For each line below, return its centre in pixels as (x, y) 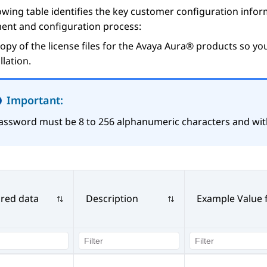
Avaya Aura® (165, 46)
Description (112, 199)
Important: (35, 100)
